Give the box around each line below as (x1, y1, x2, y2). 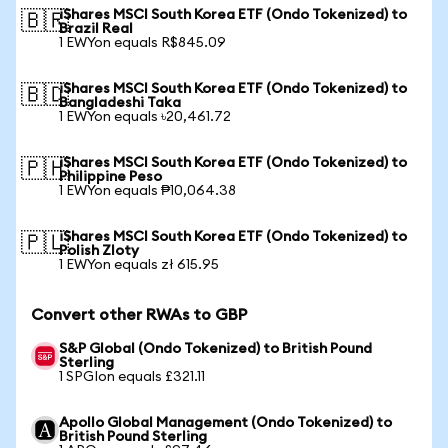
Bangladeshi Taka (59, 96, 181, 110)
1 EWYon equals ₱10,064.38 (59, 184, 236, 198)
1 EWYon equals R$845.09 (59, 36, 226, 50)
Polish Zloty (59, 244, 139, 258)
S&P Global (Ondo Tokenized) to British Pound (59, 342, 372, 356)
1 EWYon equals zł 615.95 (59, 258, 219, 272)
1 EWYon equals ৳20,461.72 (59, 110, 231, 124)
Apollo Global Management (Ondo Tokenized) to (59, 416, 392, 430)
